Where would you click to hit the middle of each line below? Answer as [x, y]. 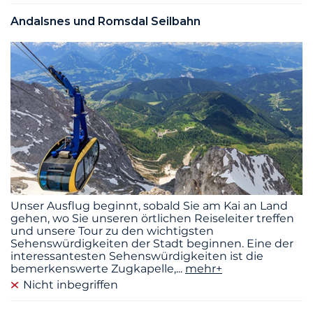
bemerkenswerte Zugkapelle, [93, 268]
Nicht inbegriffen [71, 284]
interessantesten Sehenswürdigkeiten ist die [137, 256]
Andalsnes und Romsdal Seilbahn [105, 22]
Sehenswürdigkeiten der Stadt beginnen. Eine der [152, 243]
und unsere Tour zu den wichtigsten [112, 231]
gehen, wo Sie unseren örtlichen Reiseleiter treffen [152, 218]
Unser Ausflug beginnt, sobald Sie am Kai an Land [149, 205]
